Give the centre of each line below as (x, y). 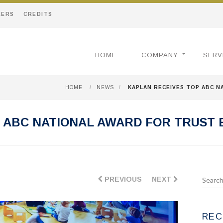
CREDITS (38, 14)
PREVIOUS (122, 179)
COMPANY (160, 55)
